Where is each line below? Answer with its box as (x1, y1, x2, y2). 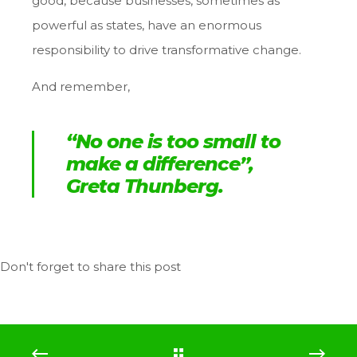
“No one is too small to (66, 130, 280, 154)
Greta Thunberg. (66, 175, 223, 198)
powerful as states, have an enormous (32, 18, 261, 33)
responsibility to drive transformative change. (32, 42, 301, 58)
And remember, (32, 79, 130, 95)
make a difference (66, 152, 240, 176)
